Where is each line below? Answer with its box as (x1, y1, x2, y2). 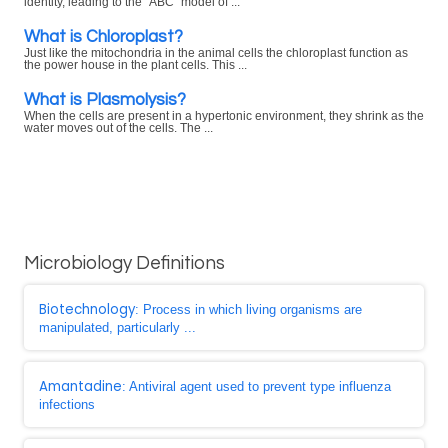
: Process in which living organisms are (135, 302, 362, 317)
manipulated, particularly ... (39, 320, 196, 335)
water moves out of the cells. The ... (24, 122, 213, 134)
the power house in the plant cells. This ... (24, 59, 247, 71)
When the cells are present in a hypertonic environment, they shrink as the (24, 110, 424, 122)
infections (39, 397, 95, 412)
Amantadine (39, 377, 122, 396)
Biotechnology (39, 300, 135, 319)
